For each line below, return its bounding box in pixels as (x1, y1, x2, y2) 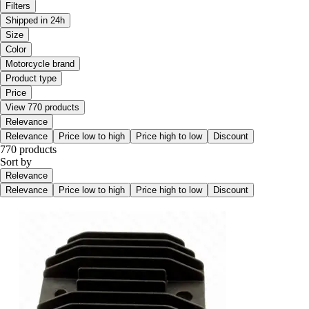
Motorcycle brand (6, 59, 74, 70)
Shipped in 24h (6, 15, 65, 26)
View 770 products (6, 102, 79, 113)
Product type (6, 73, 57, 84)
